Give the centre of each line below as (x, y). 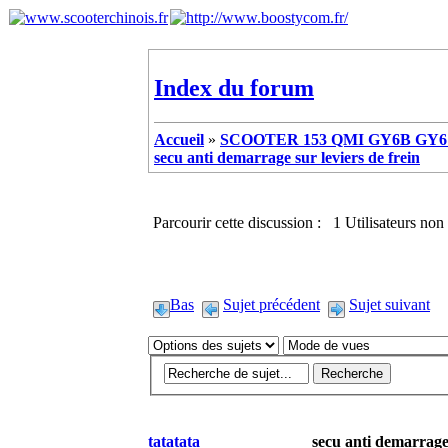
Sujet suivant (389, 304)
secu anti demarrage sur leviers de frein (287, 157)
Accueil (179, 139)
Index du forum (234, 87)
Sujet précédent (271, 304)
